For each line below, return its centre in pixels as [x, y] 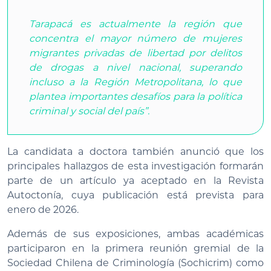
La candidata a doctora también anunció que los [135, 152]
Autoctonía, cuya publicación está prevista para [135, 195]
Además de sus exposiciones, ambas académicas [135, 234]
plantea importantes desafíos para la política [135, 97]
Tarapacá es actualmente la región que [135, 24]
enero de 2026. [43, 210]
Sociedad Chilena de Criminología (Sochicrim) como [135, 263]
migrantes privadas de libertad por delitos [135, 53]
